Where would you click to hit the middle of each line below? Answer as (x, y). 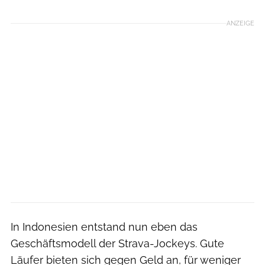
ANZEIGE (240, 23)
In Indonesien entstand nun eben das (104, 227)
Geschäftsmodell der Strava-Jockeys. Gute (117, 243)
